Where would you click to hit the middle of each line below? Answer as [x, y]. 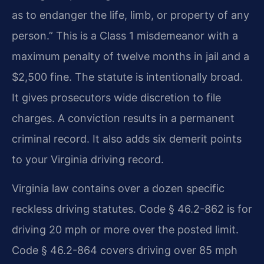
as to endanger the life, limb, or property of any [131, 15]
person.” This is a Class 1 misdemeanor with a [125, 35]
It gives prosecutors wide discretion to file [116, 97]
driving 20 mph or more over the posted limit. [125, 230]
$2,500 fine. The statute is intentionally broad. [127, 77]
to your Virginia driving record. [88, 159]
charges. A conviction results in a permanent [123, 118]
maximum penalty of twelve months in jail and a [131, 56]
